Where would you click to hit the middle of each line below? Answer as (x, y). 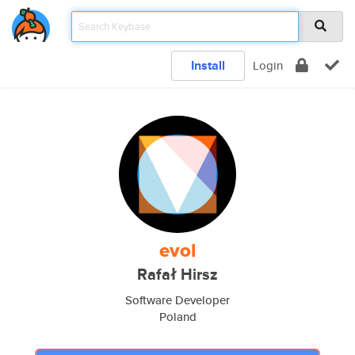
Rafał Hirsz (177, 275)
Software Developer (177, 300)
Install (208, 65)
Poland (177, 317)
